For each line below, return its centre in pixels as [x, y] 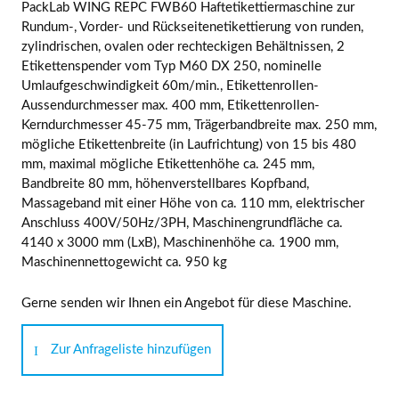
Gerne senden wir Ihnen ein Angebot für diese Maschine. [187, 303]
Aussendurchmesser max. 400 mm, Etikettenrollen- [171, 105]
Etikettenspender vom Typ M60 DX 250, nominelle [171, 66]
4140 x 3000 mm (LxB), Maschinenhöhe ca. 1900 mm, [180, 242]
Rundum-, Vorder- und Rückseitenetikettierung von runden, [192, 27]
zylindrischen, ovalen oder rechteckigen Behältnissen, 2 [183, 46]
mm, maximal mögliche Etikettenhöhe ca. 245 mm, [168, 164]
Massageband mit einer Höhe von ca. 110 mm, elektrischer [193, 203]
